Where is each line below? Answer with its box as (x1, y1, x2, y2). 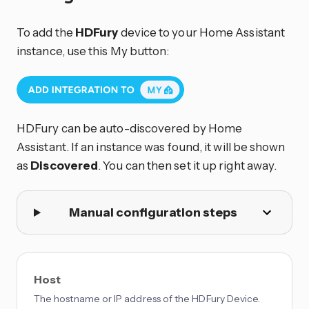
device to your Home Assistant (118, 24, 286, 39)
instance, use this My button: (17, 43, 170, 58)
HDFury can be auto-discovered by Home (17, 121, 243, 136)
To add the (17, 24, 75, 39)
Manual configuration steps (68, 204, 237, 220)
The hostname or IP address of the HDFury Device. (34, 292, 261, 305)
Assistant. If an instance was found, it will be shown (17, 139, 286, 154)
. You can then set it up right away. (98, 158, 277, 173)
